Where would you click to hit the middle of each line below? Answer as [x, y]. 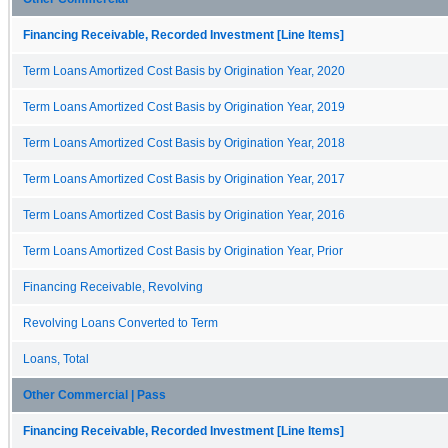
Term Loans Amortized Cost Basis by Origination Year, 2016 [184, 214]
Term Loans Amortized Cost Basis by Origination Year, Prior [183, 250]
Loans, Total [56, 358]
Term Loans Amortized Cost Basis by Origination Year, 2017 [184, 178]
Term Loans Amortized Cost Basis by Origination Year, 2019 [184, 106]
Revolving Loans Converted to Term [120, 322]
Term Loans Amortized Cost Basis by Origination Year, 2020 [184, 70]
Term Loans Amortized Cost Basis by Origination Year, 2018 [184, 142]
